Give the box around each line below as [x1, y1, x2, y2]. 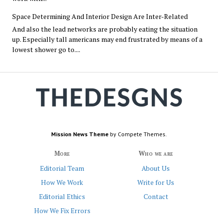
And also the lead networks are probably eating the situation [12, 24, 198, 34]
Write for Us [137, 178, 175, 187]
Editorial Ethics [39, 192, 86, 201]
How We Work [41, 178, 84, 187]
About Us [142, 164, 170, 173]
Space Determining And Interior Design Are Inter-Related [12, 12, 188, 21]
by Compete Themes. [109, 130, 167, 138]
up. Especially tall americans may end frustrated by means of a [12, 35, 202, 44]
